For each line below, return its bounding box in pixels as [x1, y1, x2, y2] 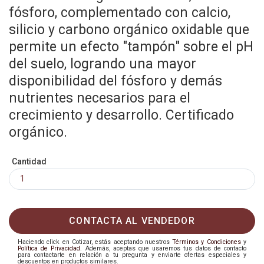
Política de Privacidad [18, 245, 81, 252]
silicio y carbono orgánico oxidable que [9, 22, 249, 38]
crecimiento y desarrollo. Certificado [9, 107, 234, 123]
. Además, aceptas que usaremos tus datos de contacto [80, 245, 247, 252]
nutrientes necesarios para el [9, 90, 190, 106]
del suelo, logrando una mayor [9, 56, 196, 72]
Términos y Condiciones [172, 238, 241, 246]
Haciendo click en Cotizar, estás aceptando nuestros [18, 238, 173, 246]
